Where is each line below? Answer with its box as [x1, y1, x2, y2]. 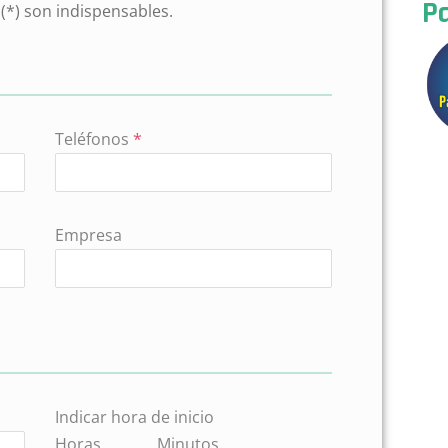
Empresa [55, 224, 123, 246]
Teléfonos [55, 128, 134, 150]
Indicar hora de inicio [55, 406, 215, 428]
